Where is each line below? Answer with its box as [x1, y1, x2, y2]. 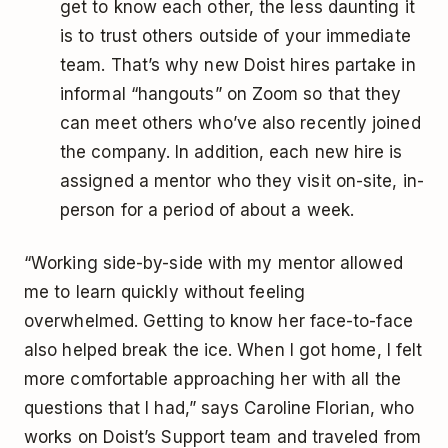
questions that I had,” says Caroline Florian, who [24, 398, 415, 419]
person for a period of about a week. [60, 200, 355, 221]
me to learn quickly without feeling [24, 282, 305, 303]
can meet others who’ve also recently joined [60, 113, 421, 134]
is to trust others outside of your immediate [60, 26, 411, 47]
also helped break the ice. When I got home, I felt [24, 340, 423, 361]
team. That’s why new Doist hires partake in [60, 55, 416, 76]
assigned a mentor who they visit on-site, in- [60, 171, 424, 192]
